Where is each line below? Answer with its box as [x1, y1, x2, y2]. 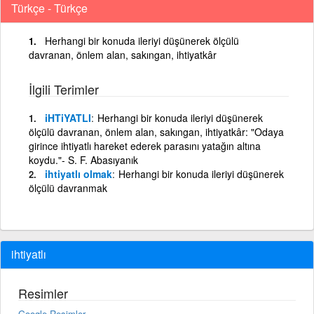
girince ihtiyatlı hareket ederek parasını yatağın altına [29, 138, 261, 153]
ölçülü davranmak [29, 180, 107, 195]
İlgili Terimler [29, 79, 99, 98]
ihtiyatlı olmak [45, 166, 112, 181]
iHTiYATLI [45, 110, 91, 125]
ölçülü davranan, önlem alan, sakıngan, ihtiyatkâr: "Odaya [29, 124, 284, 139]
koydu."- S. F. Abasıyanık [29, 152, 138, 167]
